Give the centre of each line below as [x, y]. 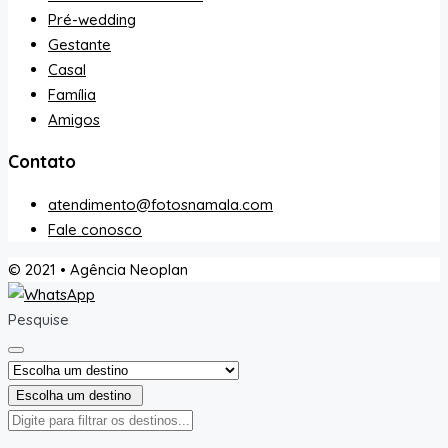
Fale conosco [95, 229]
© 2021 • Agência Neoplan [98, 269]
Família [72, 94]
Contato [42, 161]
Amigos [74, 119]
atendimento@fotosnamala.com [160, 204]
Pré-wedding [92, 19]
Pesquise [38, 319]
